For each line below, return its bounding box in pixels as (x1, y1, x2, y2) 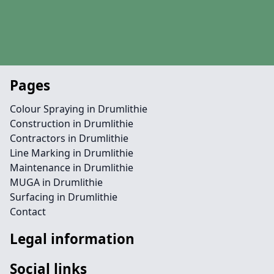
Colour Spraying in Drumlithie (10, 102, 147, 116)
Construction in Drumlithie (10, 117, 133, 130)
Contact (10, 205, 46, 218)
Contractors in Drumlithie (10, 131, 128, 145)
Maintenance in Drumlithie (10, 161, 133, 174)
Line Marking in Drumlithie (10, 146, 133, 160)
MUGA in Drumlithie (10, 176, 103, 189)
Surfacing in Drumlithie (10, 190, 117, 204)
